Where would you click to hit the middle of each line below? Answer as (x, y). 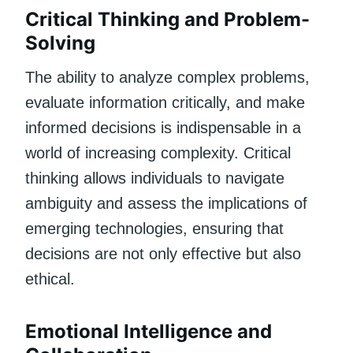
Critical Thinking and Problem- (167, 19)
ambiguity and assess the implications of (166, 203)
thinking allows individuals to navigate (155, 178)
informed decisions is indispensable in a (163, 127)
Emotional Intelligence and (149, 331)
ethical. (50, 279)
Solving (60, 43)
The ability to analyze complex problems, (167, 77)
